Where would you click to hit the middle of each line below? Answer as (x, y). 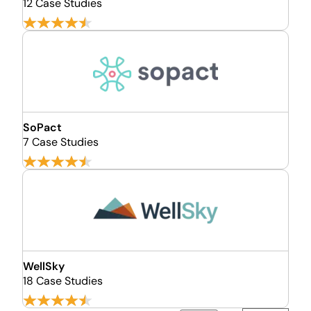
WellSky (44, 266)
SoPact (42, 127)
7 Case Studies (61, 142)
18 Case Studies (63, 281)
